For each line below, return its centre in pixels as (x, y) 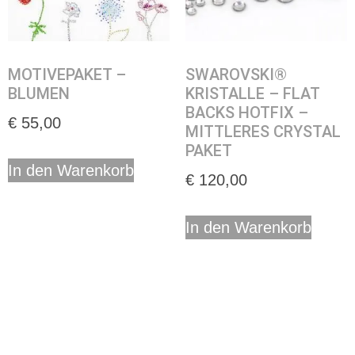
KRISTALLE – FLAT (252, 94)
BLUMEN (39, 94)
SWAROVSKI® (236, 75)
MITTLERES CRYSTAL (263, 132)
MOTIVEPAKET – (67, 75)
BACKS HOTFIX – (247, 113)
